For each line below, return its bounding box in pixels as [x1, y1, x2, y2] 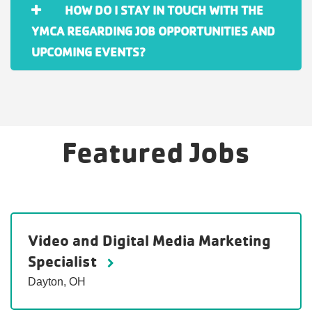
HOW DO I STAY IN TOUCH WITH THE [65, 3, 263, 18]
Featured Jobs [62, 134, 250, 171]
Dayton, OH [28, 276, 86, 288]
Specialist [28, 251, 100, 272]
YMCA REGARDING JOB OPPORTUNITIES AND [31, 24, 275, 39]
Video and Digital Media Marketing [28, 231, 271, 251]
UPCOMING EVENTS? [31, 45, 146, 60]
